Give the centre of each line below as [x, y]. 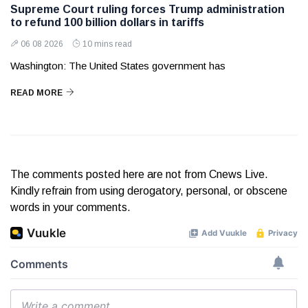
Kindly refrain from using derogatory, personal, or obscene [149, 191]
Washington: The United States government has [118, 66]
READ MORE [36, 93]
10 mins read [107, 44]
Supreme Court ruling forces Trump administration [147, 10]
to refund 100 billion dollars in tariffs [107, 23]
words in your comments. [70, 208]
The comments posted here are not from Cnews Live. [139, 175]
